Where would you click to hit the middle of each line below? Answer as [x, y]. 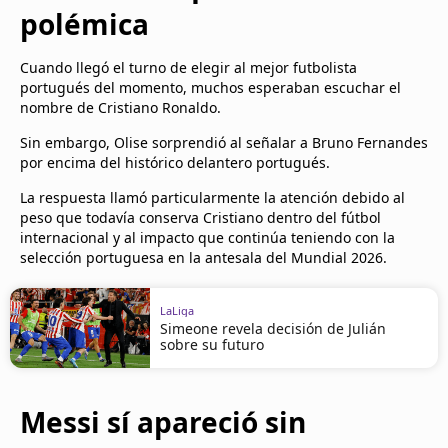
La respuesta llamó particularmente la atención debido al [212, 197]
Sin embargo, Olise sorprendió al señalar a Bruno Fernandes [224, 142]
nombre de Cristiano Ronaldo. [120, 107]
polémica [84, 24]
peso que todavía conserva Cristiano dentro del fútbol [200, 217]
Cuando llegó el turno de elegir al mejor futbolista [188, 67]
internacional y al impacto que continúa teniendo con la [207, 237]
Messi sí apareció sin [163, 422]
